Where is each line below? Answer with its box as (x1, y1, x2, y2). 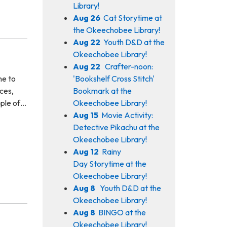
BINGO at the (98, 207, 146, 217)
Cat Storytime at (103, 12, 162, 23)
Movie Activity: (101, 109, 153, 120)
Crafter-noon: (103, 61, 153, 71)
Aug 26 (72, 12, 100, 23)
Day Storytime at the (72, 158, 146, 169)
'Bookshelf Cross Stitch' (72, 73, 155, 84)
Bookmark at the (72, 85, 132, 96)
